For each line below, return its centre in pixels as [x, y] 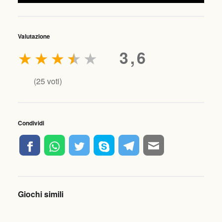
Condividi [31, 123]
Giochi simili [40, 194]
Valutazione [34, 36]
